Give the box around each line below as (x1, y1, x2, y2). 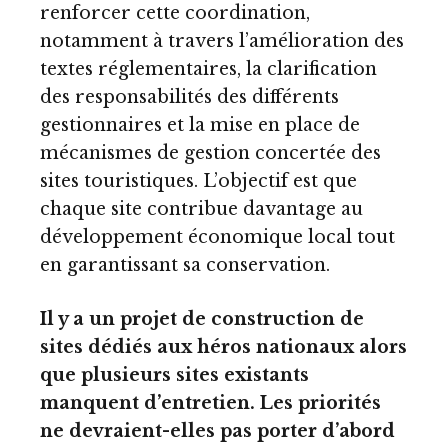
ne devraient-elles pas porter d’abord (40, 419, 395, 442)
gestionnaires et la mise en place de (40, 113, 360, 136)
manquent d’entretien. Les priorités (40, 391, 381, 414)
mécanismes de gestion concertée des (40, 141, 381, 164)
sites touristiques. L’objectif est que (40, 169, 357, 192)
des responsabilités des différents (40, 85, 339, 108)
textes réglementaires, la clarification (40, 57, 377, 80)
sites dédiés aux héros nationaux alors (40, 335, 407, 358)
